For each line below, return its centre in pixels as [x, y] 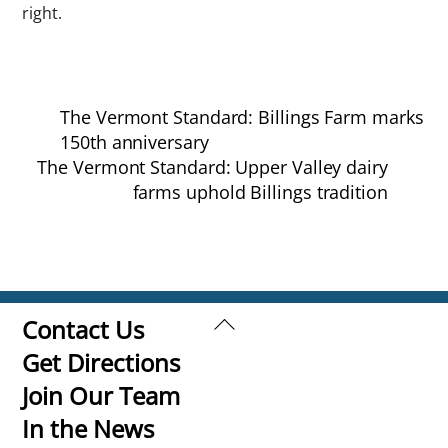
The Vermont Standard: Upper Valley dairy [212, 167]
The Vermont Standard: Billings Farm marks [242, 117]
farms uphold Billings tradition [260, 192]
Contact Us [83, 329]
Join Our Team [101, 395]
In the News [88, 428]
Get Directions [101, 362]
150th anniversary [134, 142]
